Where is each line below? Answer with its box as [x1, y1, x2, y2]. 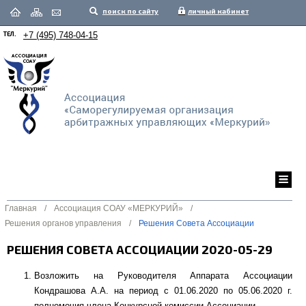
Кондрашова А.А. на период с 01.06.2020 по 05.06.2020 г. [34, 286, 292, 296]
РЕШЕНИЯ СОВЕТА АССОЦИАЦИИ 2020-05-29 [7, 242, 273, 257]
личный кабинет [188, 7, 249, 15]
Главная [5, 204, 37, 213]
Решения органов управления [5, 219, 122, 228]
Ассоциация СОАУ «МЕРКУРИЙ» [54, 204, 183, 213]
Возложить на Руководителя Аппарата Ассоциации [34, 270, 292, 281]
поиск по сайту [102, 7, 158, 15]
